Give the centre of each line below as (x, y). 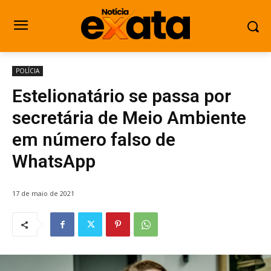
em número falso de (94, 139)
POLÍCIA (28, 71)
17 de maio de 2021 (43, 194)
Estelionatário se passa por (122, 96)
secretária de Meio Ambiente (129, 118)
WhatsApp (54, 161)
